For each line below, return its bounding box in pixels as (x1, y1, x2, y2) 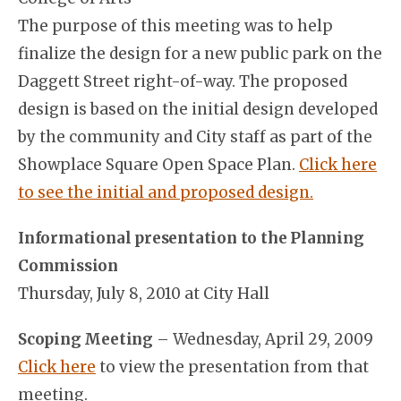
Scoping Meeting (18, 329, 157, 349)
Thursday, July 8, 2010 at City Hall (18, 284, 269, 303)
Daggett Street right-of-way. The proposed (18, 72, 347, 91)
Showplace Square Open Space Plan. (18, 155, 299, 175)
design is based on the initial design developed (18, 99, 378, 119)
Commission (18, 256, 119, 276)
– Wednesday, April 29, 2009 (156, 329, 373, 349)
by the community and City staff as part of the (18, 127, 372, 147)
